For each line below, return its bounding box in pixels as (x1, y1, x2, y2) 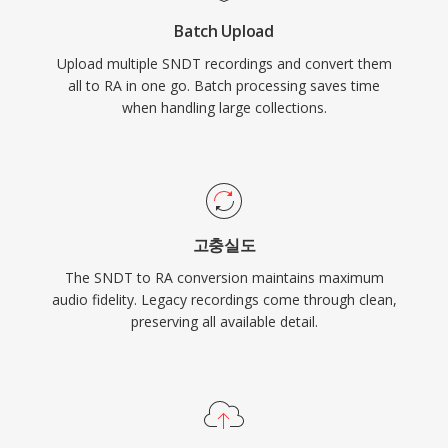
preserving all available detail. (130, 312, 318, 331)
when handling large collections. (121, 98, 327, 117)
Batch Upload (174, 20, 274, 42)
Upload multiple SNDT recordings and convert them (56, 54, 392, 73)
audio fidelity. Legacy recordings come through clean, (51, 290, 397, 309)
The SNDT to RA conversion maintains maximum (64, 268, 384, 287)
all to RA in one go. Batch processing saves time (68, 76, 380, 95)
